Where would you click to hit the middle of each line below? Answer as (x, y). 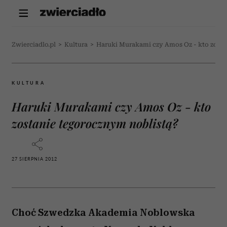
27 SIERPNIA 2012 (34, 159)
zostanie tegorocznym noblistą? (95, 123)
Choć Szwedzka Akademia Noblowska (103, 213)
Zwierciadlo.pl (34, 45)
